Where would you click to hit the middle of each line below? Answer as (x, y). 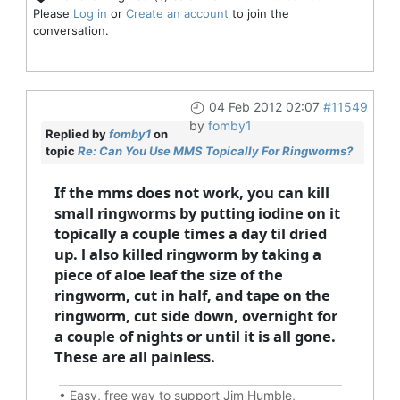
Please (53, 13)
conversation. (71, 30)
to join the (258, 13)
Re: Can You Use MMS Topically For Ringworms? (215, 150)
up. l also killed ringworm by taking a (187, 254)
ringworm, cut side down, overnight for (196, 315)
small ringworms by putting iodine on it (197, 212)
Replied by (77, 133)
